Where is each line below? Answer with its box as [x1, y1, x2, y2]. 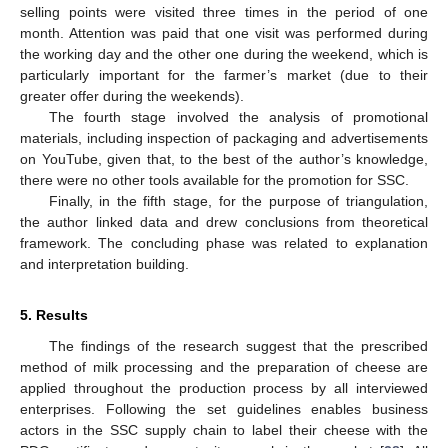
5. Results [20, 307, 88, 324]
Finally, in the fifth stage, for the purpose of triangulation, [48, 193, 428, 210]
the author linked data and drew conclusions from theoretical [20, 214, 428, 231]
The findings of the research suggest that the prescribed [48, 338, 428, 355]
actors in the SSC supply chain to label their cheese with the [20, 422, 428, 439]
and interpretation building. [20, 256, 189, 273]
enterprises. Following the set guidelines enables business [20, 401, 428, 418]
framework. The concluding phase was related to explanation [20, 235, 428, 252]
